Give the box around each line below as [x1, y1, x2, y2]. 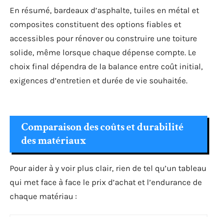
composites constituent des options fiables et [10, 19, 181, 29]
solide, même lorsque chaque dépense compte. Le [10, 47, 196, 57]
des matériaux [21, 134, 86, 148]
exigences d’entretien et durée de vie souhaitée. [10, 75, 187, 85]
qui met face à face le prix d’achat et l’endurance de [10, 177, 202, 187]
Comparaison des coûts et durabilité [21, 120, 184, 134]
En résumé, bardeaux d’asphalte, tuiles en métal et [10, 5, 199, 15]
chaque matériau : [10, 191, 77, 201]
